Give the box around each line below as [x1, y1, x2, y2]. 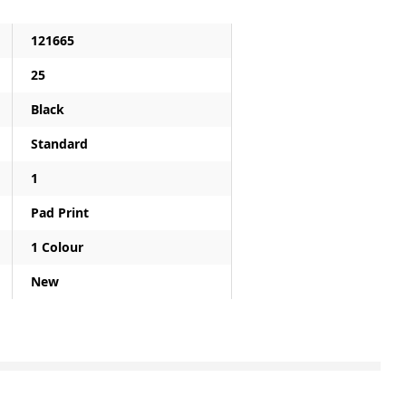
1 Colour [30, 238, 83, 256]
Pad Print [30, 204, 89, 221]
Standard [30, 135, 88, 152]
